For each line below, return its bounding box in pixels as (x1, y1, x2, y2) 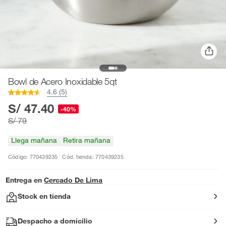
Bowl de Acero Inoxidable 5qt (8, 76, 117, 87)
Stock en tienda (18, 192, 71, 201)
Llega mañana (11, 136, 57, 145)
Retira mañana (63, 136, 110, 145)
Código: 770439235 (8, 153, 58, 160)
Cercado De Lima (44, 176, 103, 185)
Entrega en (6, 176, 42, 185)
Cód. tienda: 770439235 (62, 153, 124, 160)
